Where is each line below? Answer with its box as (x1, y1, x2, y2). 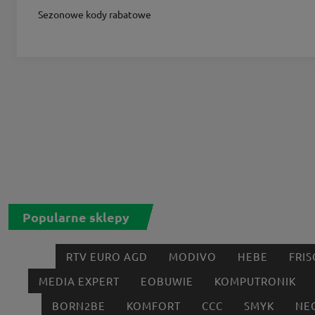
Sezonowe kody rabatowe (38, 8, 151, 21)
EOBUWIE (140, 274, 193, 288)
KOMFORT (127, 299, 181, 313)
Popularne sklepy (22, 208, 129, 225)
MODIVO (168, 250, 217, 264)
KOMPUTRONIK (214, 274, 296, 288)
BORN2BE (52, 299, 105, 313)
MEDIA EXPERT (38, 274, 120, 288)
